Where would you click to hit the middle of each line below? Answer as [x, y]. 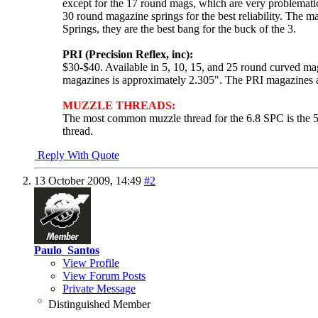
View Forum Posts [104, 275]
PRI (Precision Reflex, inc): [128, 54]
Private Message [99, 288]
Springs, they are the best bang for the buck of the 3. [179, 28]
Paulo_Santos [67, 250]
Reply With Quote [77, 155]
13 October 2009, [75, 180]
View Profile [91, 263]
